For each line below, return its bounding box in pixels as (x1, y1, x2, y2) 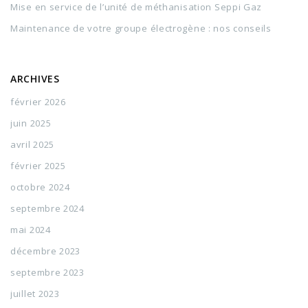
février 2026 (10, 96, 66, 108)
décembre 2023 (10, 245, 81, 257)
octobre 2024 (10, 181, 70, 193)
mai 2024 (10, 223, 51, 236)
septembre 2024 (10, 202, 85, 214)
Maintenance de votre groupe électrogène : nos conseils (10, 22, 272, 34)
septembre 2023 (10, 266, 85, 278)
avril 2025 (10, 138, 54, 151)
